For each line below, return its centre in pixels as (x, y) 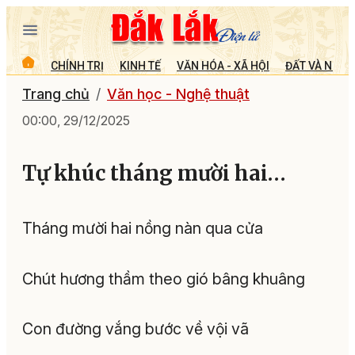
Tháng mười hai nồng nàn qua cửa (143, 229)
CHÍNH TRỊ (77, 65)
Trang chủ (56, 94)
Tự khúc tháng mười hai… (154, 174)
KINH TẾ (140, 65)
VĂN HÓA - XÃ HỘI (223, 65)
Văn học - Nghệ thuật (178, 94)
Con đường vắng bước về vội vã (136, 329)
